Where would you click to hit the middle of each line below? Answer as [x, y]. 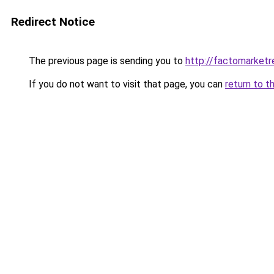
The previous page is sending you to [106, 61]
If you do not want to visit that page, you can [126, 84]
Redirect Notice [53, 22]
